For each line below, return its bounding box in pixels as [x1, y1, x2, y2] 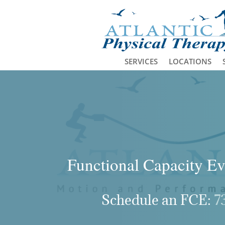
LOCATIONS [168, 56, 211, 67]
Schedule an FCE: [101, 190, 214, 209]
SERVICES [124, 56, 158, 67]
